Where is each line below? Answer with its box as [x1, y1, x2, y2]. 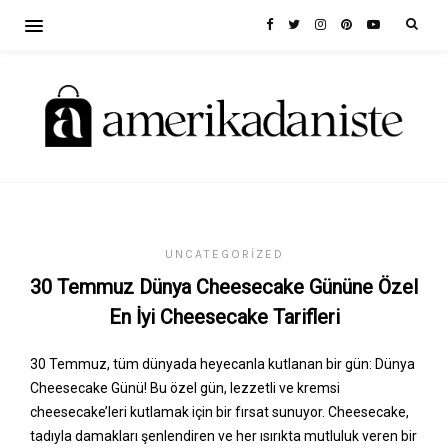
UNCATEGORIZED [164, 247, 284, 262]
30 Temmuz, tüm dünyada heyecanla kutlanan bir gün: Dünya [30, 356, 415, 373]
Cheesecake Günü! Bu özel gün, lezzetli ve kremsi [30, 380, 340, 397]
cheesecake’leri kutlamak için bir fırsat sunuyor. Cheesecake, [30, 404, 409, 421]
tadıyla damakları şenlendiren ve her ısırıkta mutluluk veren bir [30, 428, 417, 445]
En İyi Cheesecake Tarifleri [108, 305, 340, 330]
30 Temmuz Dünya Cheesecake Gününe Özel [30, 275, 418, 300]
